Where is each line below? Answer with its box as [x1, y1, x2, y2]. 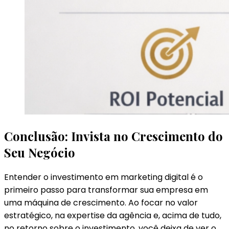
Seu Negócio [4, 144, 75, 161]
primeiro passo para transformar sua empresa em [4, 184, 208, 196]
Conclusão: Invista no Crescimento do [4, 128, 223, 145]
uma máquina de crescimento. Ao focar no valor [4, 197, 198, 209]
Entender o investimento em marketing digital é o [4, 171, 203, 184]
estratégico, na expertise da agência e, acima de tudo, [4, 210, 221, 222]
